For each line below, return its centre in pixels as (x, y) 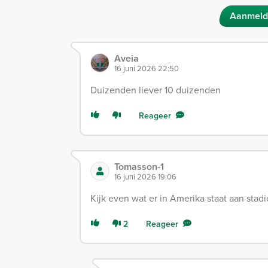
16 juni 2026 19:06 (145, 177)
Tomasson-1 (139, 167)
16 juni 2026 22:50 (147, 68)
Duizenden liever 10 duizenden (156, 90)
